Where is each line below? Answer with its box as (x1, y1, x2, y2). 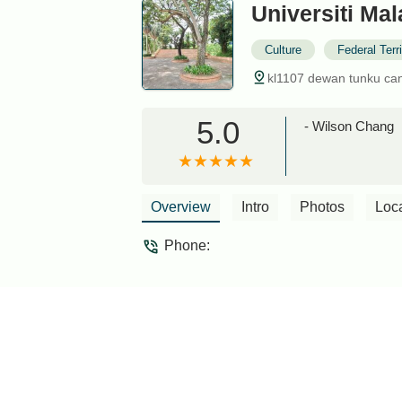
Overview (151, 199, 211, 214)
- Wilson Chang (304, 118, 394, 134)
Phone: (164, 238, 210, 253)
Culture (265, 43, 301, 57)
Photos (300, 199, 345, 214)
